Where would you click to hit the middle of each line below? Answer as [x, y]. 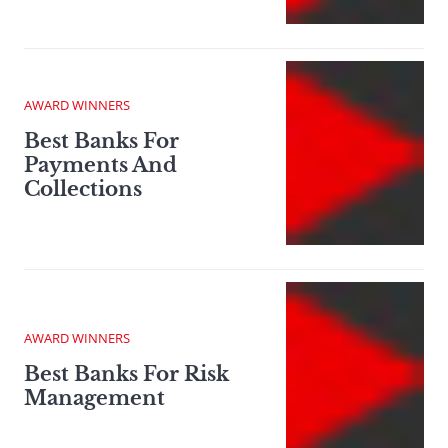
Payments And [100, 165]
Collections [83, 189]
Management [94, 398]
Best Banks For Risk [126, 374]
